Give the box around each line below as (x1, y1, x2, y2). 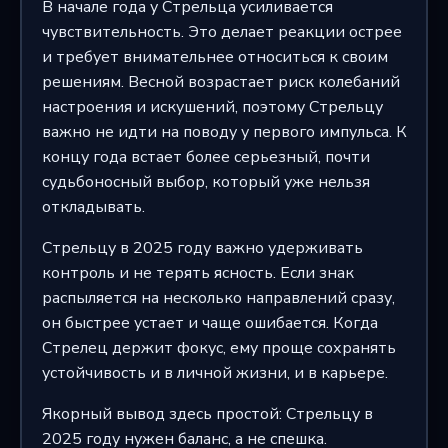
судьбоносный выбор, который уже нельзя (41, 170, 370, 193)
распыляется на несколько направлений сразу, (41, 286, 395, 309)
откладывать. (41, 195, 145, 218)
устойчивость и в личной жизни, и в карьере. (41, 361, 388, 384)
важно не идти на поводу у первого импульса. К (41, 120, 407, 143)
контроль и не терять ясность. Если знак (41, 261, 354, 284)
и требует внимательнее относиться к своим (41, 45, 388, 68)
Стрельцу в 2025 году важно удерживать (41, 236, 363, 259)
